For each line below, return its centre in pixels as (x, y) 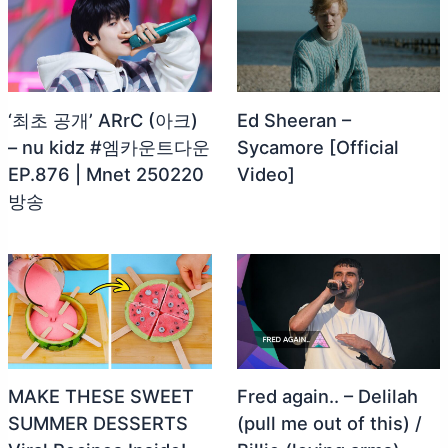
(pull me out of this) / (329, 423)
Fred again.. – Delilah (327, 396)
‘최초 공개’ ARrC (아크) (102, 119)
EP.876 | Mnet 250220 (105, 173)
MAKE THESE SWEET (100, 396)
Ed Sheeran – (293, 119)
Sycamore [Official (317, 146)
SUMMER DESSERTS (97, 423)
